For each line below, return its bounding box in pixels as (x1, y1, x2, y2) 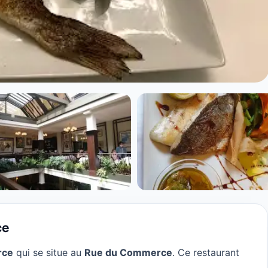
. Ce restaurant (172, 246, 239, 258)
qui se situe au (13, 246, 84, 258)
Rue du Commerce (84, 246, 172, 258)
